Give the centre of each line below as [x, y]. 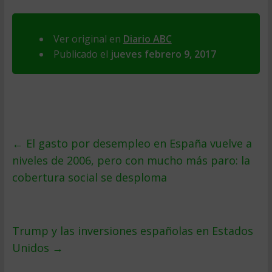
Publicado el [82, 54]
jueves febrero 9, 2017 [163, 54]
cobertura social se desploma [89, 177]
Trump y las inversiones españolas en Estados [132, 231]
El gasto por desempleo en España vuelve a [137, 143]
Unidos [32, 248]
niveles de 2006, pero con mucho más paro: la [131, 160]
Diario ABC [147, 39]
